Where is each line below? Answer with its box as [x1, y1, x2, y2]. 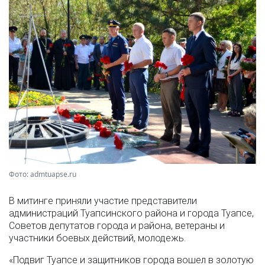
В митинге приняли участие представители [9, 195, 197, 207]
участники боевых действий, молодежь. [9, 232, 186, 244]
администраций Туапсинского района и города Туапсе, [9, 208, 254, 219]
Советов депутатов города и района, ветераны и [9, 220, 225, 232]
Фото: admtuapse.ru [9, 169, 76, 180]
